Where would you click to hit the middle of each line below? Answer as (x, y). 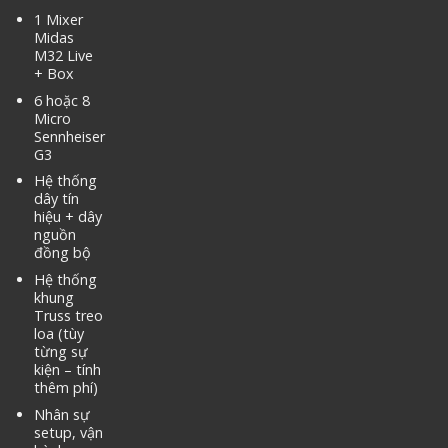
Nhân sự (61, 414)
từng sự (60, 352)
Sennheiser (69, 136)
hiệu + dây (67, 217)
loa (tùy (58, 334)
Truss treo (68, 316)
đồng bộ (62, 253)
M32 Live (63, 56)
